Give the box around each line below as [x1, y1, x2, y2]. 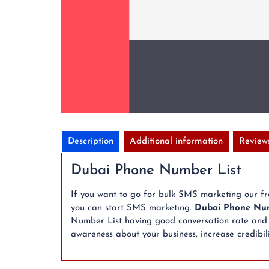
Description [68, 136, 113, 146]
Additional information [130, 136, 223, 146]
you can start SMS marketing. [71, 203, 195, 213]
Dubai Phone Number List [71, 163, 241, 178]
